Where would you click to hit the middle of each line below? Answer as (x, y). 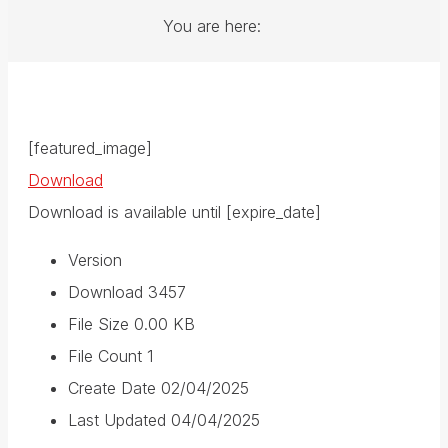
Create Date (114, 388)
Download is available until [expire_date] (174, 212)
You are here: (211, 26)
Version (95, 260)
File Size (101, 324)
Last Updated (119, 420)
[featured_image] (90, 148)
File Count (107, 356)
